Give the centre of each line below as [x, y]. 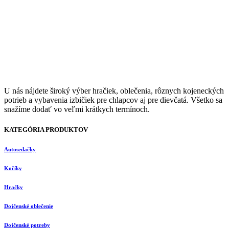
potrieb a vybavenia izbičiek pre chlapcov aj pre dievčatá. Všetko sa [113, 100]
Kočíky [13, 168]
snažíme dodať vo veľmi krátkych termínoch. [77, 109]
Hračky [14, 187]
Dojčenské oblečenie [29, 206]
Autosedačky [20, 150]
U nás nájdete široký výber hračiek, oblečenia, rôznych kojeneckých [114, 91]
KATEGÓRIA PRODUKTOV [46, 129]
